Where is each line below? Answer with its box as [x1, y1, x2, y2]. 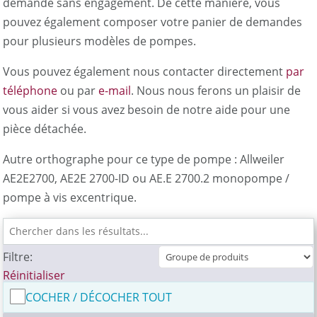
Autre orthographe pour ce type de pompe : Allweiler [3, 151, 285, 167]
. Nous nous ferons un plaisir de [131, 82, 301, 98]
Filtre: [3, 248, 33, 265]
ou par [57, 82, 99, 98]
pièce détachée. [3, 120, 87, 137]
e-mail [98, 82, 132, 98]
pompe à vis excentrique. [3, 189, 137, 205]
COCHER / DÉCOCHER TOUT [25, 289, 173, 305]
